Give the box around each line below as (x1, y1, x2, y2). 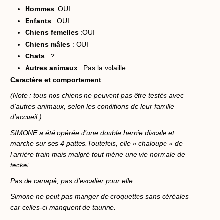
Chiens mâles (25, 40, 70, 48)
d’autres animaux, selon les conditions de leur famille (10, 102, 174, 110)
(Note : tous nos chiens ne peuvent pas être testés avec (10, 91, 184, 99)
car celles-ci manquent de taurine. (10, 203, 116, 211)
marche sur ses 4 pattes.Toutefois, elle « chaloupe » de (10, 139, 183, 147)
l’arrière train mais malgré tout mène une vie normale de (10, 150, 185, 158)
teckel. (10, 161, 30, 169)
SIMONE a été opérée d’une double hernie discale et (10, 128, 174, 137)
